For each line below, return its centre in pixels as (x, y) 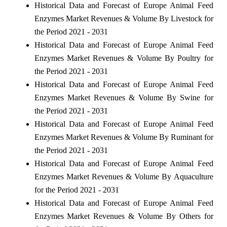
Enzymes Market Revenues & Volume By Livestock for (124, 18)
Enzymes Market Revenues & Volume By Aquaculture (124, 176)
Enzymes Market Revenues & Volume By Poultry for (124, 58)
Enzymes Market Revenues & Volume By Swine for (124, 97)
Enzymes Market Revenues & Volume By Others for (124, 216)
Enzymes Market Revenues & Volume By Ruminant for (124, 137)
